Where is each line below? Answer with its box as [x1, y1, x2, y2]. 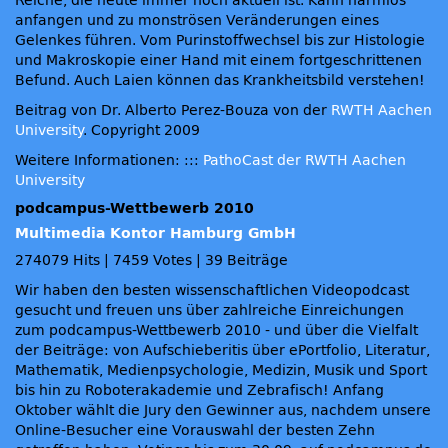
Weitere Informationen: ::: [15, 152, 203, 169]
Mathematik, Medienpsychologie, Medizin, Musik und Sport [15, 362, 427, 379]
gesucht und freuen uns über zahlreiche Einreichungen [15, 302, 404, 319]
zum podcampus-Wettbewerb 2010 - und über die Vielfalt [15, 322, 418, 339]
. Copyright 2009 [83, 122, 200, 139]
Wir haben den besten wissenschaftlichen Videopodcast [15, 282, 409, 299]
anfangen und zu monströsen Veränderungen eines [15, 12, 379, 29]
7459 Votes [113, 252, 192, 269]
